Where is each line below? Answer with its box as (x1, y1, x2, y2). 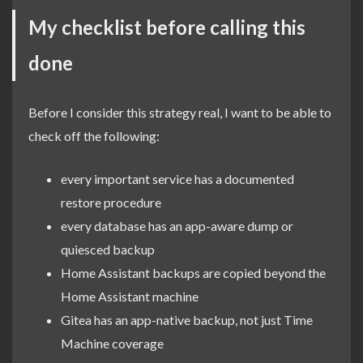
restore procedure (61, 194, 161, 210)
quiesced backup (61, 241, 155, 257)
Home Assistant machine (61, 288, 199, 304)
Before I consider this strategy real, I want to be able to (28, 104, 331, 120)
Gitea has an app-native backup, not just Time (61, 311, 313, 327)
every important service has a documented (61, 170, 294, 186)
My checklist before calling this (28, 15, 305, 39)
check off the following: (28, 127, 160, 143)
